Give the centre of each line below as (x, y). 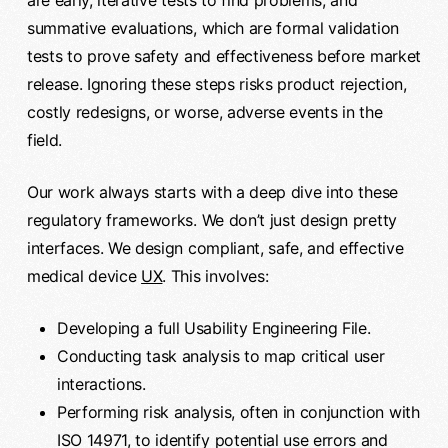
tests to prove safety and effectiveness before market (223, 55)
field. (44, 139)
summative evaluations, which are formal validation (212, 27)
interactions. (101, 383)
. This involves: (215, 275)
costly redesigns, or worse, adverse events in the (204, 111)
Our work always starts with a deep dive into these (212, 191)
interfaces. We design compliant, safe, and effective (215, 247)
